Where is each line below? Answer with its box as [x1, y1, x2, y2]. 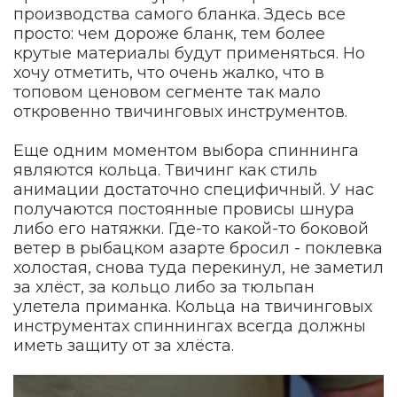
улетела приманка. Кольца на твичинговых [13, 296, 372, 316]
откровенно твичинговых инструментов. [13, 101, 347, 121]
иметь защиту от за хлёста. [13, 335, 234, 355]
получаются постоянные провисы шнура [13, 198, 354, 219]
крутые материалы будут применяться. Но [13, 43, 365, 63]
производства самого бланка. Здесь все [13, 4, 346, 24]
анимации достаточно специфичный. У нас [13, 179, 374, 199]
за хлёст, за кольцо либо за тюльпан [13, 276, 315, 297]
